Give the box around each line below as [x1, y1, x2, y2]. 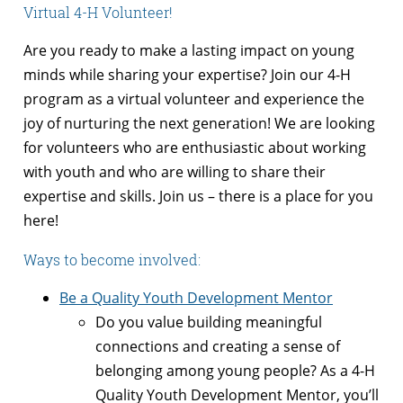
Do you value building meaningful [95, 311, 322, 332]
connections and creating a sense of [95, 336, 340, 356]
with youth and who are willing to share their [23, 161, 326, 182]
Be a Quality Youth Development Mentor [59, 287, 333, 308]
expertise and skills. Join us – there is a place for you [23, 185, 373, 206]
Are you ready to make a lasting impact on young [23, 40, 354, 60]
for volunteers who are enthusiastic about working [23, 137, 366, 157]
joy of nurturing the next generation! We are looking [23, 112, 375, 133]
